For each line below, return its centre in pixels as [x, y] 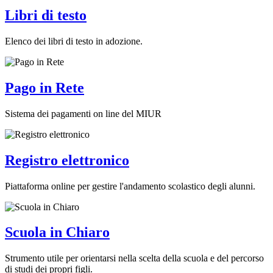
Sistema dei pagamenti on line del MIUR [83, 113]
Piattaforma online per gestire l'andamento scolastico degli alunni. [130, 186]
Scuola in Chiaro [57, 232]
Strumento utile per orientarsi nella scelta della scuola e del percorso [134, 258]
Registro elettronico [67, 160]
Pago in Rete [44, 87]
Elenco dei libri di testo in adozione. [74, 41]
